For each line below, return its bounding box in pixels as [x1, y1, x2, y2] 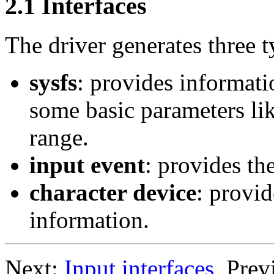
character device [29, 179, 196, 206]
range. [29, 124, 89, 151]
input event [29, 152, 145, 179]
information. [29, 207, 149, 234]
